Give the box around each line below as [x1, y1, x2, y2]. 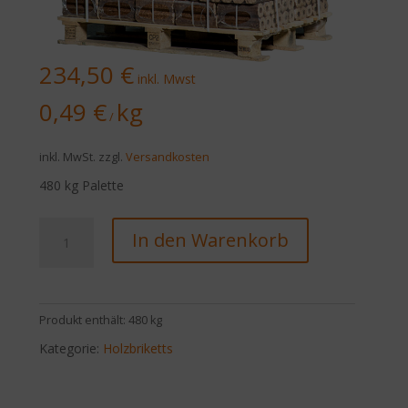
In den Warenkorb [132, 227, 290, 252]
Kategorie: [39, 339, 104, 357]
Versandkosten [126, 148, 210, 165]
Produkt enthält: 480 [39, 311, 151, 328]
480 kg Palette [39, 176, 125, 194]
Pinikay [38, 218, 80, 236]
